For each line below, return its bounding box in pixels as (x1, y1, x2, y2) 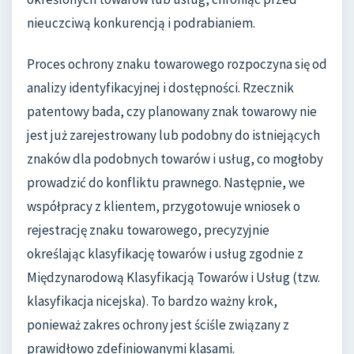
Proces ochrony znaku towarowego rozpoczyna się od (27, 55, 327, 73)
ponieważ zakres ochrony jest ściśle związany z (27, 315, 289, 333)
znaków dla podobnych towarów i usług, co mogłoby (27, 149, 323, 168)
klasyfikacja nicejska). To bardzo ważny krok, (27, 292, 277, 310)
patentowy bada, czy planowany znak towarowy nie (27, 102, 317, 120)
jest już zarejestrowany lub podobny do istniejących (27, 126, 320, 144)
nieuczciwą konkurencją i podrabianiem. (27, 14, 255, 32)
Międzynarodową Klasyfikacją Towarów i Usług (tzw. (27, 268, 320, 286)
